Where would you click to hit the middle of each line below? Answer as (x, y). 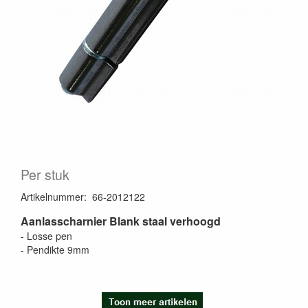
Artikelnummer (52, 197)
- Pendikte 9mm (55, 250)
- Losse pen (46, 236)
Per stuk (45, 175)
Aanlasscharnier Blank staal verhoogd (121, 221)
